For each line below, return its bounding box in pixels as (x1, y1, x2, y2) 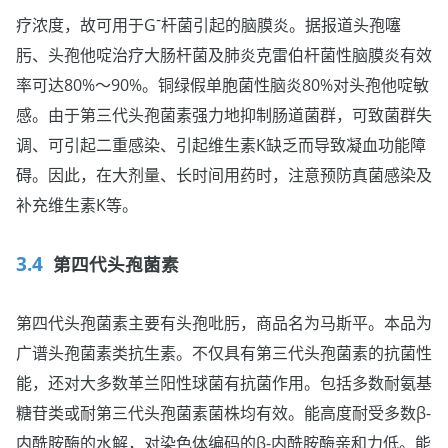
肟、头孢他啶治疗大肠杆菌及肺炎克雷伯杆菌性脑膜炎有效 (16, 43, 432, 66)
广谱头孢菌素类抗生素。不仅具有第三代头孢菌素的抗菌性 (16, 341, 432, 364)
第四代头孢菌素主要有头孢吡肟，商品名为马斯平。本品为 (16, 311, 432, 334)
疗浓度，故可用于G (16, 13, 156, 36)
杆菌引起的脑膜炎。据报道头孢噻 (161, 13, 401, 36)
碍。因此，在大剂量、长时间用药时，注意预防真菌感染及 (16, 163, 432, 186)
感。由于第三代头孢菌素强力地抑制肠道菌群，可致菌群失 (16, 103, 432, 126)
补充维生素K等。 (16, 193, 138, 216)
